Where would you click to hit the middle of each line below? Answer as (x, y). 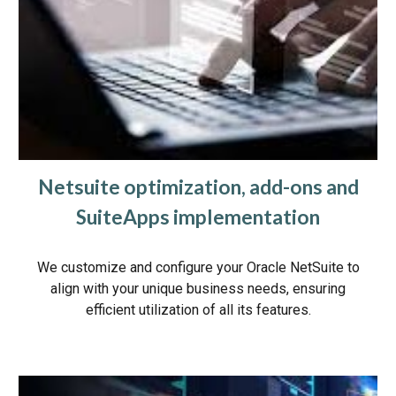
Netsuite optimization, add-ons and (198, 187)
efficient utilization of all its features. (198, 310)
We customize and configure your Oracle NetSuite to (198, 268)
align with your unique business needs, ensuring (198, 289)
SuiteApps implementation (198, 217)
